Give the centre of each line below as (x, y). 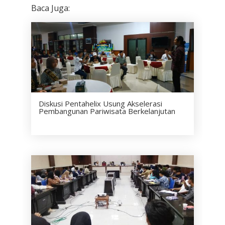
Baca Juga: (50, 8)
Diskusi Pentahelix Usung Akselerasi (100, 104)
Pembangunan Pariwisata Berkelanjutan (107, 111)
